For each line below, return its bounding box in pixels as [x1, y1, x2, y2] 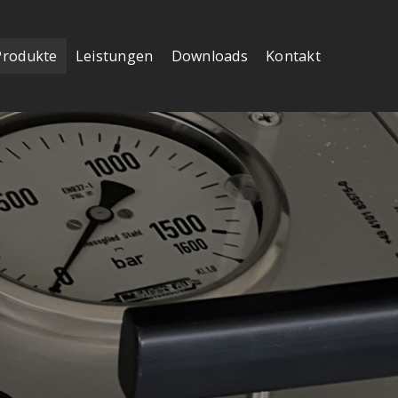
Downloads [171, 46, 249, 67]
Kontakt [266, 46, 321, 67]
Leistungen [75, 46, 154, 67]
